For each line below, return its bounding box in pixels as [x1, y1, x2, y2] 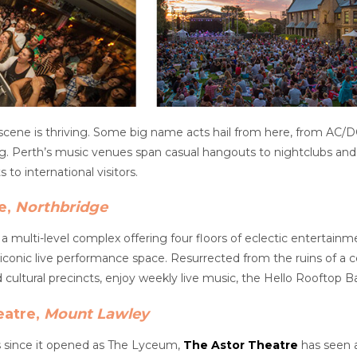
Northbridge [15, 198, 108, 217]
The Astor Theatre [183, 337, 298, 352]
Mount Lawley [44, 304, 149, 323]
